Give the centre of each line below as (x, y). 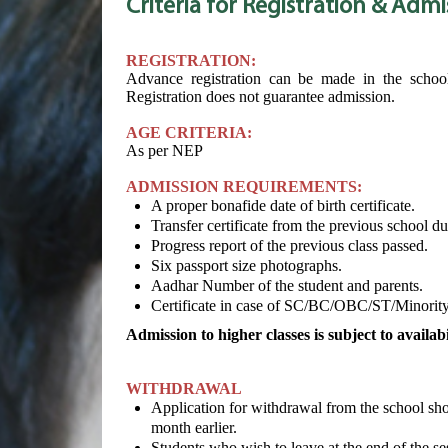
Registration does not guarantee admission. (260, 96)
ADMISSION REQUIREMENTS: (244, 186)
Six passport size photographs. (246, 265)
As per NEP (164, 150)
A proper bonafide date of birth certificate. (283, 205)
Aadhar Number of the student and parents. (287, 285)
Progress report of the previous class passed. (289, 245)
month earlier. (194, 427)
